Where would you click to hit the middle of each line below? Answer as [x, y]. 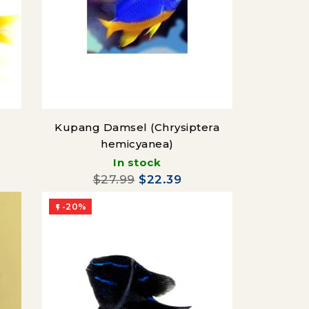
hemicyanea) [137, 144]
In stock [137, 163]
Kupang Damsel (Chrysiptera [137, 128]
